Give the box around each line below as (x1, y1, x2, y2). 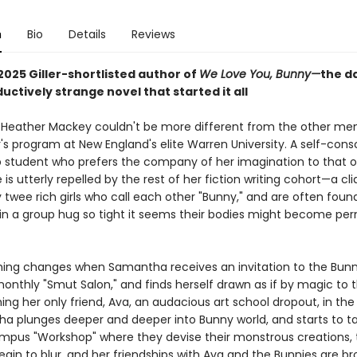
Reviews (131, 26, 175, 42)
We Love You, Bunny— (198, 66, 320, 82)
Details (68, 26, 106, 42)
